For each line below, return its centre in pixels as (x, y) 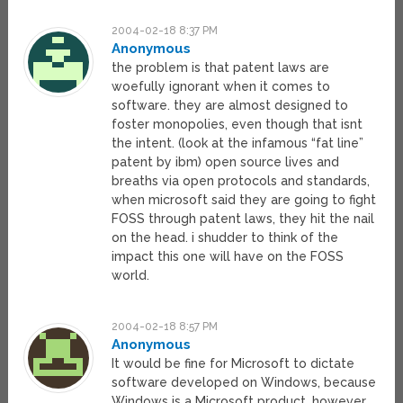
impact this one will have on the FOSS (228, 257)
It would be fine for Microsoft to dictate (233, 364)
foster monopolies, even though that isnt (237, 125)
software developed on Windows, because (244, 383)
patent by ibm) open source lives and (226, 162)
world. (131, 276)
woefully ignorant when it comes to (221, 87)
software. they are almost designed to (230, 106)
